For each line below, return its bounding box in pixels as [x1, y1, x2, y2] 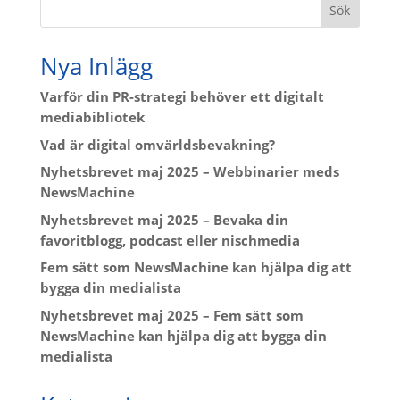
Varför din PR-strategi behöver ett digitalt [39, 87, 324, 106]
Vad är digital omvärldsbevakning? [39, 135, 275, 154]
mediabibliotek [39, 108, 145, 127]
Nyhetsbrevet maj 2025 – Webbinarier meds [39, 162, 339, 181]
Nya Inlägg [39, 50, 153, 83]
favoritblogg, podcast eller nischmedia [39, 230, 300, 249]
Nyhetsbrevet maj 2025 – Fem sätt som [39, 305, 304, 324]
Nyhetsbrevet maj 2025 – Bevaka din [39, 210, 288, 229]
